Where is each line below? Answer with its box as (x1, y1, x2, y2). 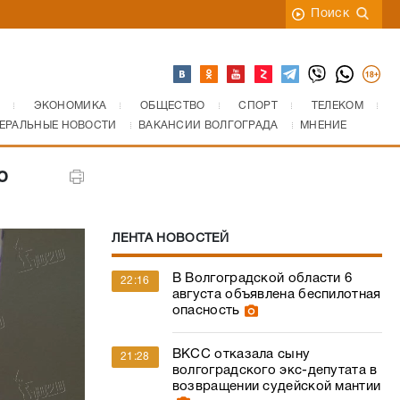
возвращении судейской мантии (171, 380, 381, 393)
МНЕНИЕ (299, 121, 347, 130)
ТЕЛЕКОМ (311, 101, 363, 111)
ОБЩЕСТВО (140, 101, 205, 111)
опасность (171, 304, 240, 317)
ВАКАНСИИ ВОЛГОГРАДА (137, 121, 279, 130)
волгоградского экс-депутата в (171, 364, 378, 377)
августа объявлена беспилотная (171, 288, 381, 301)
